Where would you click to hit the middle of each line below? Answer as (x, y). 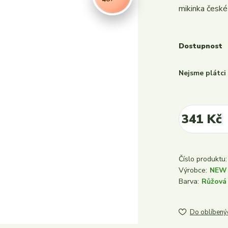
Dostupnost (201, 46)
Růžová (214, 181)
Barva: (189, 181)
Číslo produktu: (203, 159)
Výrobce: (193, 170)
